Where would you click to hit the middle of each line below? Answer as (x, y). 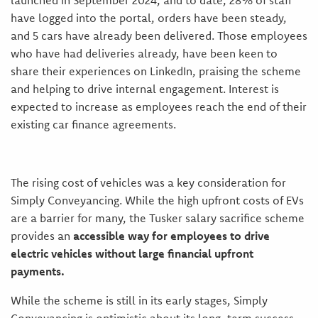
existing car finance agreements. (93, 125)
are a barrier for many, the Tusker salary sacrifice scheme (157, 218)
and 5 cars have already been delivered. (112, 36)
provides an (42, 236)
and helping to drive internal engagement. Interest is (144, 89)
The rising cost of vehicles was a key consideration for (148, 183)
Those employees (261, 36)
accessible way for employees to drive (171, 236)
